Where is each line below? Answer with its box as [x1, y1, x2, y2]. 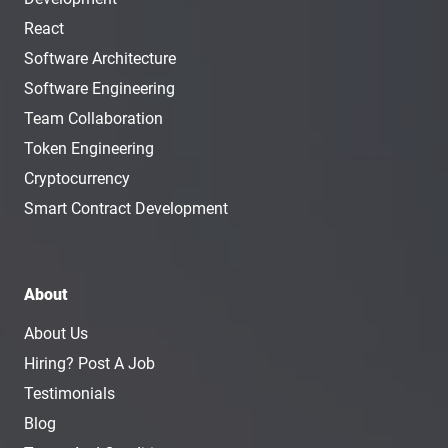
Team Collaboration [24, 109, 163, 128]
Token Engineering [24, 139, 154, 158]
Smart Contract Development [24, 199, 228, 218]
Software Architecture [24, 49, 176, 68]
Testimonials [24, 384, 115, 403]
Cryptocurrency [24, 169, 130, 188]
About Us [24, 324, 88, 343]
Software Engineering [24, 79, 175, 98]
